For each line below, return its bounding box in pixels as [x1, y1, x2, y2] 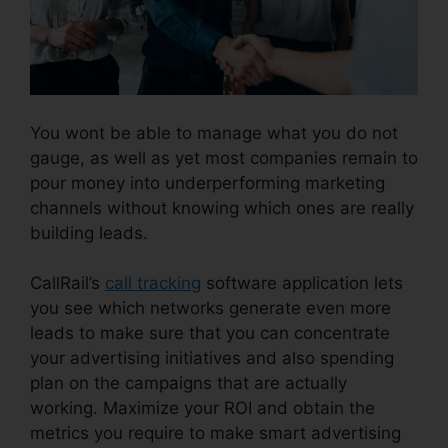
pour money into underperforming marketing [30, 172, 385, 193]
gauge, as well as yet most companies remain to [30, 147, 418, 168]
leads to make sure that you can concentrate [30, 323, 390, 344]
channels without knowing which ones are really [30, 197, 414, 218]
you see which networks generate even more [30, 298, 391, 319]
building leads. [30, 222, 148, 243]
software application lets [201, 273, 403, 294]
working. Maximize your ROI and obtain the [30, 398, 375, 419]
